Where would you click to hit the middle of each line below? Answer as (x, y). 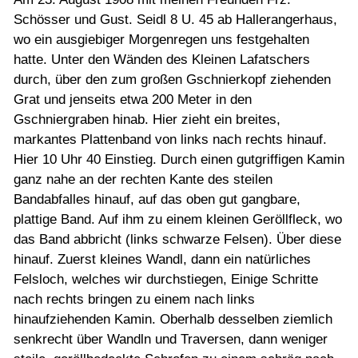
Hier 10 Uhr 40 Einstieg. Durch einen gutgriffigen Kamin (179, 159)
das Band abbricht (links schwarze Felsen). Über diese (177, 239)
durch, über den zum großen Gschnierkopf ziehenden (172, 80)
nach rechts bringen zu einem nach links (134, 299)
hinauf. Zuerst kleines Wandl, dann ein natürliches (162, 259)
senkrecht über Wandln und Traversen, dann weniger (171, 339)
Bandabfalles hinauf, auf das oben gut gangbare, (157, 199)
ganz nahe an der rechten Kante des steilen (143, 179)
